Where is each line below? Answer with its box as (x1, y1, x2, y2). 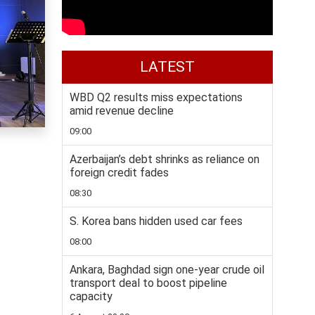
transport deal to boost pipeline (70, 276, 227, 290)
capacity (70, 290, 112, 304)
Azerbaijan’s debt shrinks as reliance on (70, 153, 259, 167)
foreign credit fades (70, 166, 169, 180)
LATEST (140, 58, 195, 76)
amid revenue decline (70, 104, 174, 118)
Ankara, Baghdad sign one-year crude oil (70, 263, 264, 277)
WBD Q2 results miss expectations (70, 91, 243, 105)
